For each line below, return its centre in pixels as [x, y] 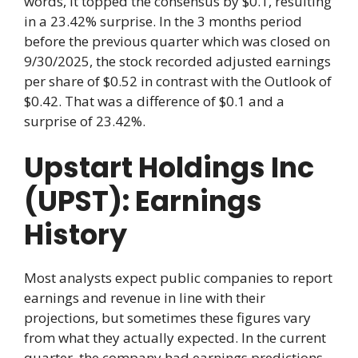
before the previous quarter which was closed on [177, 41]
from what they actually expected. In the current [175, 338]
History [76, 235]
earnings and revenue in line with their [145, 298]
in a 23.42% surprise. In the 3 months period [163, 21]
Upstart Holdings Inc [169, 168]
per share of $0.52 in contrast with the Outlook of [178, 81]
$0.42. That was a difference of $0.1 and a [154, 101]
